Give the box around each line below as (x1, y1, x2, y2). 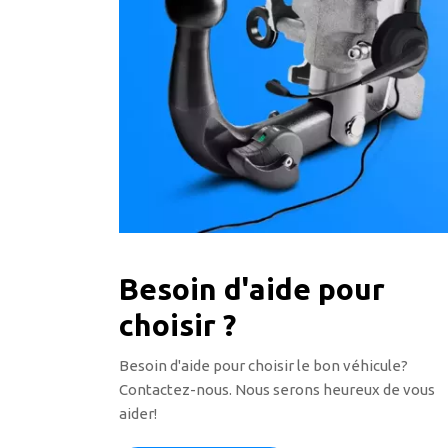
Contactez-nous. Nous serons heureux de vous (119, 380, 436, 398)
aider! (119, 404, 158, 422)
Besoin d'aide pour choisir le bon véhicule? (119, 356, 409, 374)
